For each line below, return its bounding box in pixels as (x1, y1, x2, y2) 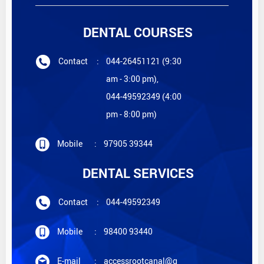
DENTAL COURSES (83, 23, 193, 41)
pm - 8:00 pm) (106, 108, 157, 120)
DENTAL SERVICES (82, 164, 194, 181)
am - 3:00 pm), (106, 72, 159, 84)
